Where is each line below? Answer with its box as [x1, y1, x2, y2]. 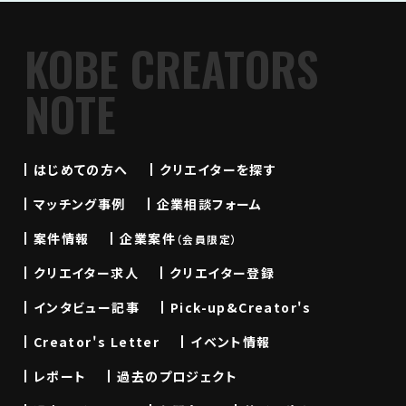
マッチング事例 [33, 194, 126, 213]
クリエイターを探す [159, 159, 277, 179]
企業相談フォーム [156, 194, 263, 213]
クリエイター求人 [33, 263, 140, 282]
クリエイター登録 [169, 263, 275, 282]
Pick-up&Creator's [170, 297, 312, 316]
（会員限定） [176, 230, 238, 246]
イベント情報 [190, 332, 271, 351]
